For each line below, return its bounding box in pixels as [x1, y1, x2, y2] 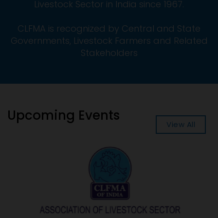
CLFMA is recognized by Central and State [18, 22, 200, 35]
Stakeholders [80, 46, 138, 59]
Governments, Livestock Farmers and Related [10, 34, 208, 47]
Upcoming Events [7, 106, 120, 124]
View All [166, 119, 195, 129]
